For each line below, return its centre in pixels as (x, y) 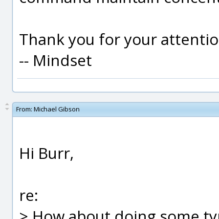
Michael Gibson (57, 109)
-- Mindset (55, 60)
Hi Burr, (46, 153)
